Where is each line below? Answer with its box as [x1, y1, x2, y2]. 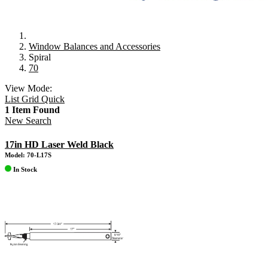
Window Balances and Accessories [29, 41, 160, 52]
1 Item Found [5, 105, 60, 115]
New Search [5, 115, 51, 126]
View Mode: [5, 83, 52, 94]
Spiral [29, 52, 51, 63]
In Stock [11, 166, 37, 173]
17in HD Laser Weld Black [5, 139, 114, 150]
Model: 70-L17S [5, 151, 51, 159]
